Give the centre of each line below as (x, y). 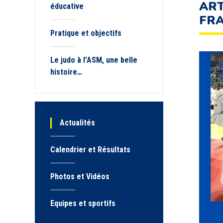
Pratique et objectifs (86, 33)
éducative (67, 6)
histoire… (66, 72)
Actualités (78, 123)
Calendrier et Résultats (90, 150)
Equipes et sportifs (83, 203)
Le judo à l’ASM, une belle (94, 60)
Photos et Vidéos (80, 176)
